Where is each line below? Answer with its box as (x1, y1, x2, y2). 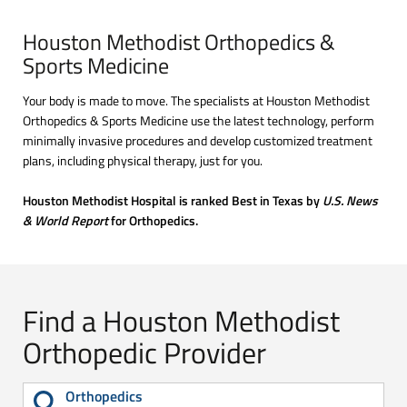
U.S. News (323, 191, 378, 210)
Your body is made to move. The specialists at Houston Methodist (23, 91, 370, 110)
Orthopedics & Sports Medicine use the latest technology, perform (23, 111, 374, 130)
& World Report (23, 211, 108, 230)
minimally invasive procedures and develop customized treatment (23, 131, 372, 150)
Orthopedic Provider (23, 331, 266, 374)
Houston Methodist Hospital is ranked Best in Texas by (23, 191, 323, 210)
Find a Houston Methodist (23, 299, 340, 342)
